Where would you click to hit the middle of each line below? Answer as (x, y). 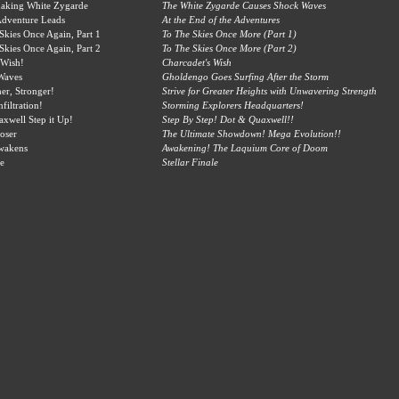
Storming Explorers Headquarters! (233, 105)
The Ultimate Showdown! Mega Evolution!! (252, 134)
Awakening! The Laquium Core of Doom (245, 148)
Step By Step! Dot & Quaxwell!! (228, 119)
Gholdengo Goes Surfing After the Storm (245, 77)
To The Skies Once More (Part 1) (229, 34)
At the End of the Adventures (221, 20)
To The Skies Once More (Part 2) (229, 48)
